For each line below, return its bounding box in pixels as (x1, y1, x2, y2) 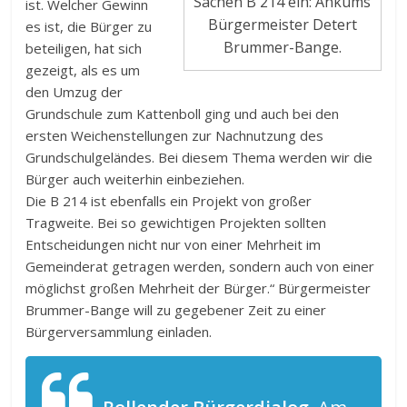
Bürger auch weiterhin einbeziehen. (25, 169, 245, 188)
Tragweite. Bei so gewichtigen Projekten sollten (25, 213, 327, 232)
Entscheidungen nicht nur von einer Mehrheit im (25, 234, 322, 253)
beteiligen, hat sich (25, 38, 143, 57)
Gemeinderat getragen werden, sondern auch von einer (25, 256, 375, 275)
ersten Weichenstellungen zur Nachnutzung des (25, 125, 324, 144)
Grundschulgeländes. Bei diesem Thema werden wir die (25, 147, 373, 166)
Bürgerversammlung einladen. (25, 322, 213, 341)
